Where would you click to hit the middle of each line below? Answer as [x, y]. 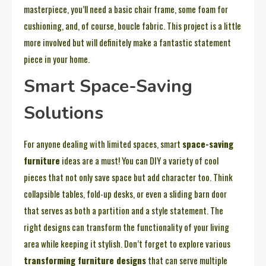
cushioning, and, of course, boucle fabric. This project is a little [132, 26]
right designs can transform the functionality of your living [126, 227]
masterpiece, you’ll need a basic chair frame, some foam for [126, 9]
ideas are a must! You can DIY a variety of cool [139, 161]
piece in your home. [57, 59]
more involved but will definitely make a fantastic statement [127, 42]
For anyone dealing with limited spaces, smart [103, 144]
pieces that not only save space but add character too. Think [128, 177]
